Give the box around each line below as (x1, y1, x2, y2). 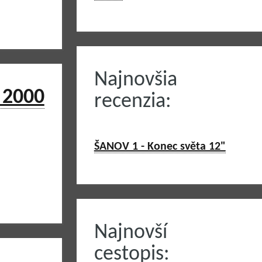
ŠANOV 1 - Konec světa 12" (94, 141, 226, 153)
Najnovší (94, 222, 167, 243)
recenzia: (94, 91, 171, 112)
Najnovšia (94, 70, 177, 91)
